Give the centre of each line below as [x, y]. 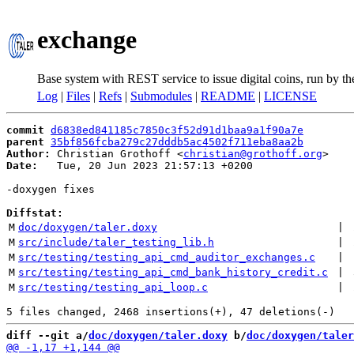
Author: [28, 154]
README [228, 96]
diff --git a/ [47, 335]
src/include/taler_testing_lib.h [116, 242]
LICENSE [290, 96]
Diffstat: [35, 213]
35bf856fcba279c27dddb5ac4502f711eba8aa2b [177, 142]
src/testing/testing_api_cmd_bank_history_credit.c [173, 272]
